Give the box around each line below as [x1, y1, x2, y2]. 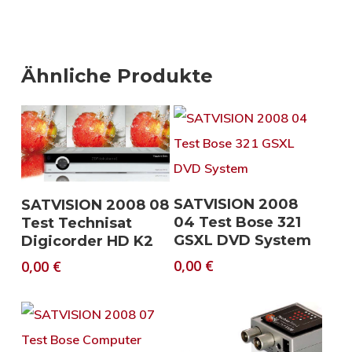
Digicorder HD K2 [20, 233, 153, 251]
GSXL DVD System [174, 231, 312, 249]
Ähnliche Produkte [20, 64, 213, 87]
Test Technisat [20, 214, 132, 233]
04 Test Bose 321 [174, 213, 302, 231]
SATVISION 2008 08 [20, 196, 169, 214]
